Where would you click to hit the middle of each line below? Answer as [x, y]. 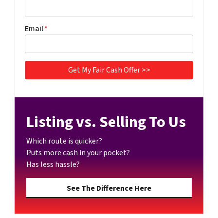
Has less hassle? [53, 164]
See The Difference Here [109, 188]
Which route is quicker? [64, 141]
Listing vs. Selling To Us [106, 122]
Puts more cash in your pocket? [78, 153]
